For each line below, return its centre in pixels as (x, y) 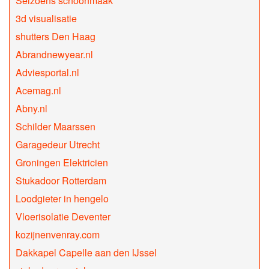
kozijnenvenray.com (58, 235)
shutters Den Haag (56, 37)
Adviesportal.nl (47, 73)
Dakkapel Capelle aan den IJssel (86, 253)
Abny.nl (32, 109)
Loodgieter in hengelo (62, 199)
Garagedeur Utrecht (58, 145)
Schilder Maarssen (56, 127)
